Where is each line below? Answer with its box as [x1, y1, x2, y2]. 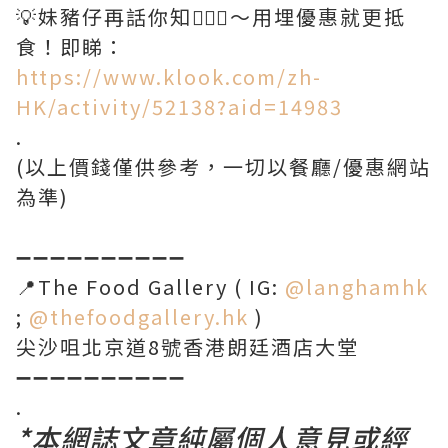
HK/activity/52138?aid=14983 [16, 91, 343, 121]
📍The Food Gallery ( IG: [16, 271, 285, 301]
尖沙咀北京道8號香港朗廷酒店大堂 [16, 331, 359, 361]
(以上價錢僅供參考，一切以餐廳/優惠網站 [16, 151, 431, 181]
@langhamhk [285, 271, 429, 301]
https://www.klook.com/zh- [16, 61, 322, 91]
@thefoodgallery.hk [29, 301, 249, 331]
